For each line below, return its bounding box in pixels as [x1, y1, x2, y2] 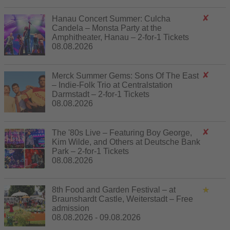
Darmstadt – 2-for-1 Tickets [52, 89, 149, 99]
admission [52, 203, 89, 213]
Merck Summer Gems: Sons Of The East [52, 71, 199, 80]
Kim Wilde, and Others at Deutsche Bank [52, 137, 200, 146]
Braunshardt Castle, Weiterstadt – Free [52, 194, 193, 203]
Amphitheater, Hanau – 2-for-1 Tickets [52, 32, 189, 42]
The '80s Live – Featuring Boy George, [52, 128, 192, 137]
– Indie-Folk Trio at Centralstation [52, 80, 172, 89]
